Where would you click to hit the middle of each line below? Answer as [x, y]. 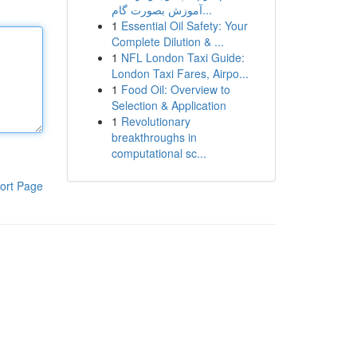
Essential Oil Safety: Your [184, 25]
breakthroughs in [154, 137]
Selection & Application [169, 105]
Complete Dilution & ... [167, 41]
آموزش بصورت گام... [207, 10]
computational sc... [159, 153]
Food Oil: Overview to [175, 89]
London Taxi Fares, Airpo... [180, 73]
